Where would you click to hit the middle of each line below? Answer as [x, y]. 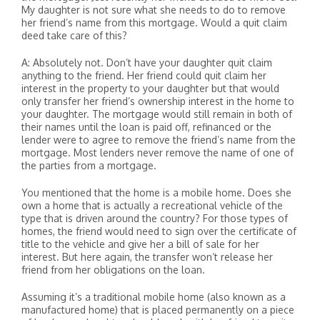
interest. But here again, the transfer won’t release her [147, 257]
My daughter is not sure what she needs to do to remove [154, 10]
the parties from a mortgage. [89, 165]
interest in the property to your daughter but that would [150, 88]
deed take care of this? [74, 35]
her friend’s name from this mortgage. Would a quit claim [154, 22]
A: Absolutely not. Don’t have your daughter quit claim [147, 62]
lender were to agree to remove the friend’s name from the [159, 140]
